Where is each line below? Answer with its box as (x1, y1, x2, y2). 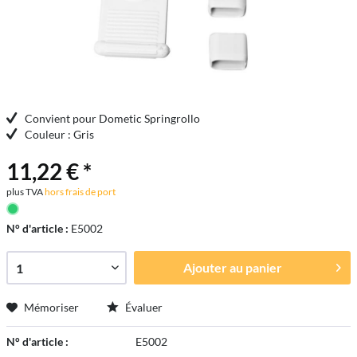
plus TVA (6, 186, 43, 198)
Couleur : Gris (25, 127, 94, 141)
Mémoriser (24, 300, 79, 314)
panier (245, 260, 282, 275)
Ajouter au (182, 260, 243, 275)
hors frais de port (43, 186, 116, 198)
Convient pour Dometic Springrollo (25, 112, 200, 125)
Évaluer (123, 300, 163, 314)
